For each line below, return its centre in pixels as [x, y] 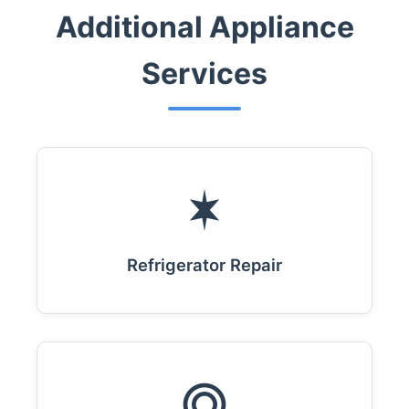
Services [204, 73]
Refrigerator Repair [204, 265]
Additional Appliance [204, 27]
